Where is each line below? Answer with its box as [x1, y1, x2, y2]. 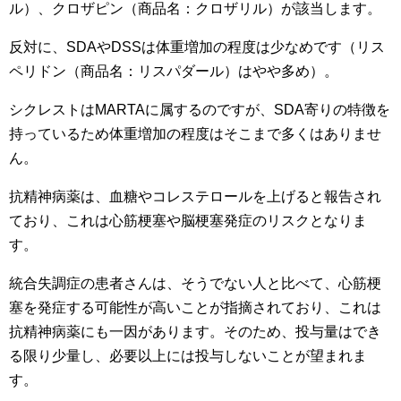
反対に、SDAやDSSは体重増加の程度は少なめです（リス [9, 39, 385, 55]
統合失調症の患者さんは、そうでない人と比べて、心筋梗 [9, 276, 381, 291]
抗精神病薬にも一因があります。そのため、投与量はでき [9, 324, 381, 339]
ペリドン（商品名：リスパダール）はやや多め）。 [9, 64, 338, 79]
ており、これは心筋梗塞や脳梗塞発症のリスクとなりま [9, 213, 367, 228]
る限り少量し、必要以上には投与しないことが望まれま [9, 348, 367, 363]
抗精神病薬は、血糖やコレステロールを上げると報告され [9, 189, 381, 204]
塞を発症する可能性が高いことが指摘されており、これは [9, 300, 381, 315]
